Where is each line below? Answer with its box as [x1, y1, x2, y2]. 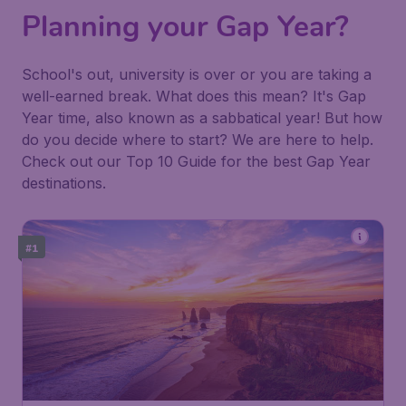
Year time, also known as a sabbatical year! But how [22, 109, 382, 127]
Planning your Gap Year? [22, 7, 349, 46]
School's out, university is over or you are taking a [22, 65, 372, 83]
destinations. [22, 174, 106, 192]
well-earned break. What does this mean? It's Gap [22, 87, 366, 105]
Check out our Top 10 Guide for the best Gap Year [22, 152, 371, 170]
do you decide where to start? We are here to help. [22, 130, 373, 149]
